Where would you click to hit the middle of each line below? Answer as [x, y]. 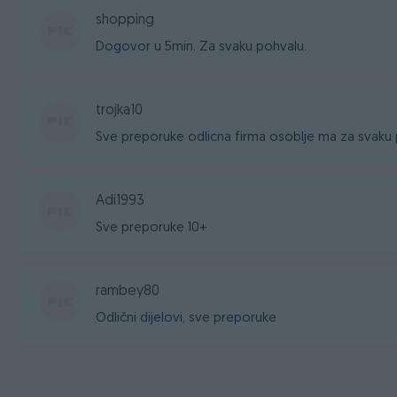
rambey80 [128, 292]
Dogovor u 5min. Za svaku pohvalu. [201, 47]
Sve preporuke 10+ [152, 228]
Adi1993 [120, 201]
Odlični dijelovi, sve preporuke [186, 319]
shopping [125, 20]
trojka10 [119, 111]
